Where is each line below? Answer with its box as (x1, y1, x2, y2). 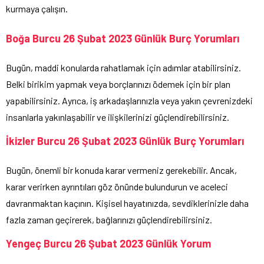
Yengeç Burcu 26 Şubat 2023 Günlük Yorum (6, 237, 211, 250)
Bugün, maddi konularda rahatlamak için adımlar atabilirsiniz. (6, 62, 241, 74)
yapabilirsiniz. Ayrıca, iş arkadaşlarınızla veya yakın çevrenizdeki (6, 95, 253, 107)
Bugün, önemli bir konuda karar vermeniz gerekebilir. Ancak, (6, 164, 237, 176)
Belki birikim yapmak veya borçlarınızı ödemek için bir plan (6, 78, 230, 90)
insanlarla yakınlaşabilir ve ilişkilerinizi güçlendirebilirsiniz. (6, 111, 229, 123)
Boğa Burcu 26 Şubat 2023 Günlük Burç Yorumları (6, 32, 239, 45)
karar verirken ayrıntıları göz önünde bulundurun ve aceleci (6, 181, 228, 193)
